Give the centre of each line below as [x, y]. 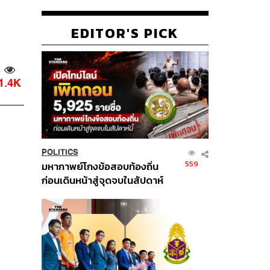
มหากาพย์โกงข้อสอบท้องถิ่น [100, 166]
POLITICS [60, 152]
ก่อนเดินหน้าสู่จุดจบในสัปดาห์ [102, 180]
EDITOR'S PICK [125, 33]
